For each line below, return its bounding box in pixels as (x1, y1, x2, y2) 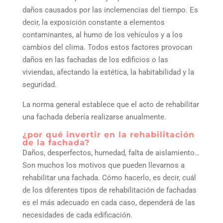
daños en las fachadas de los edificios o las (22, 55, 168, 64)
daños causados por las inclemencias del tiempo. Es (22, 5, 198, 14)
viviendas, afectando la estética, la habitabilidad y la (22, 67, 194, 77)
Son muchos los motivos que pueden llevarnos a (22, 160, 185, 170)
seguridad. (22, 80, 57, 89)
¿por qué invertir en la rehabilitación (22, 129, 195, 139)
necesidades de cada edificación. (22, 210, 132, 220)
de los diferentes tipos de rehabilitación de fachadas (22, 185, 197, 195)
